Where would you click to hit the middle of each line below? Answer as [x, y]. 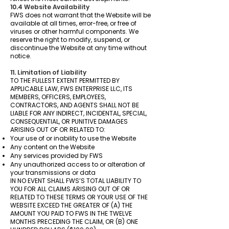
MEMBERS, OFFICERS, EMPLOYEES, [58, 97]
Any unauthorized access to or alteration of [78, 164]
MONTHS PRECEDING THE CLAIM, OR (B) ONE [74, 222]
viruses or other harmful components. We [74, 31]
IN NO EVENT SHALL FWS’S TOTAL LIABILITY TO [76, 181]
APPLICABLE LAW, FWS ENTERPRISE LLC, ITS [71, 89]
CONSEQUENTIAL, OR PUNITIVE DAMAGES [69, 121]
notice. [21, 56]
